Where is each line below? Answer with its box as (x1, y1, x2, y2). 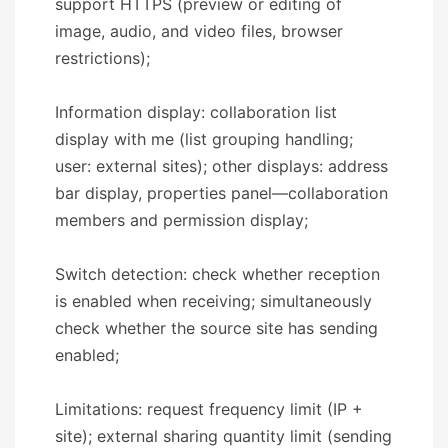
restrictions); (55, 47, 150, 68)
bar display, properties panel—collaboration (55, 182, 388, 203)
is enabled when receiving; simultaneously (55, 290, 372, 311)
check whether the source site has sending (55, 317, 378, 338)
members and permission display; (55, 209, 308, 230)
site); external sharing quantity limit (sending (55, 425, 392, 446)
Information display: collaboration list (55, 101, 337, 122)
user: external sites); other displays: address (55, 155, 388, 176)
